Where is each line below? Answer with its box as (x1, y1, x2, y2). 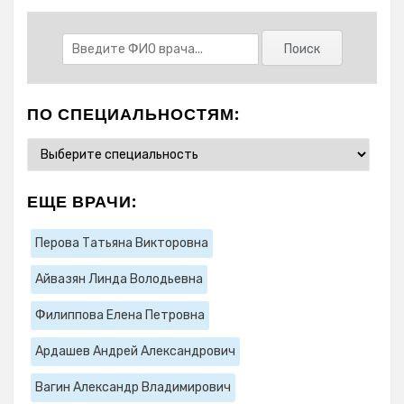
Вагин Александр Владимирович (35, 380, 231, 396)
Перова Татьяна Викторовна (35, 235, 208, 252)
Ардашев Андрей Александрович (35, 344, 235, 360)
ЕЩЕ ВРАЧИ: (27, 190, 137, 214)
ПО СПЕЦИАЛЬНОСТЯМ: (27, 103, 240, 126)
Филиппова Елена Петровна (35, 308, 205, 324)
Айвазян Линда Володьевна (35, 271, 203, 288)
